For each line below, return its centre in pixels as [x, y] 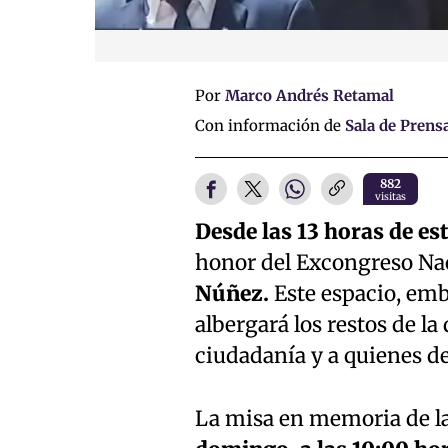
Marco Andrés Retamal [309, 96]
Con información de [269, 125]
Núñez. [231, 294]
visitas [390, 197]
